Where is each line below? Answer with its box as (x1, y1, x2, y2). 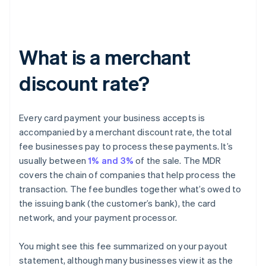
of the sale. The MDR (134, 154, 221, 167)
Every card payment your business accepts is (19, 112, 205, 124)
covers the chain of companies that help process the (19, 169, 236, 181)
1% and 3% (88, 154, 134, 167)
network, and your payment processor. (19, 211, 178, 224)
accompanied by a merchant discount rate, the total (19, 126, 232, 138)
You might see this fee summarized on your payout (19, 240, 228, 252)
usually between (19, 154, 88, 167)
